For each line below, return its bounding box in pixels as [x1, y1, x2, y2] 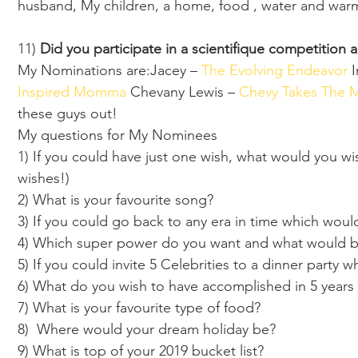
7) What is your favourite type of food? [18, 299, 261, 316]
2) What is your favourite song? [18, 191, 213, 209]
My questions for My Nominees [18, 126, 221, 144]
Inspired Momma [18, 83, 130, 101]
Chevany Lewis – [130, 83, 239, 101]
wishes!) [18, 169, 74, 187]
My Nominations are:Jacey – [18, 62, 201, 79]
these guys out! [18, 105, 125, 122]
